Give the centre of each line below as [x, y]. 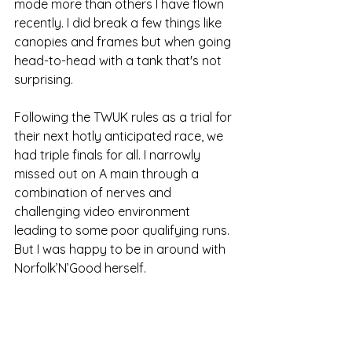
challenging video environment [104, 212]
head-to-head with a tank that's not [119, 61]
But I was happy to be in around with [121, 249]
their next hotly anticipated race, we [120, 136]
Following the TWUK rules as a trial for [125, 117]
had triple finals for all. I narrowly [109, 155]
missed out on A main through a [108, 174]
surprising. [44, 80]
